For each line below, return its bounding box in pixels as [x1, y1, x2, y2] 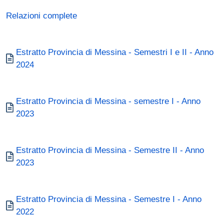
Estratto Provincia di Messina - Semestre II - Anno [16, 145, 204, 155]
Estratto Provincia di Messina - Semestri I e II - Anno [16, 47, 213, 57]
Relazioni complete [6, 10, 77, 21]
